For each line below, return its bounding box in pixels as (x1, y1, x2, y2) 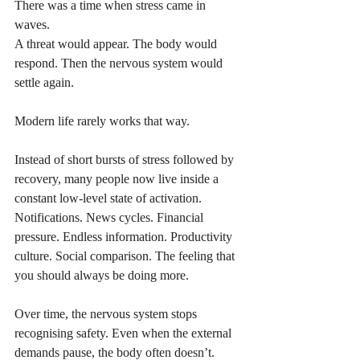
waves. (14, 18, 50, 32)
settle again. (14, 76, 74, 90)
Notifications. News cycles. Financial (14, 211, 207, 225)
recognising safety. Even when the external (14, 326, 235, 341)
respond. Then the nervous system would (14, 56, 226, 71)
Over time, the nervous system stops (14, 307, 200, 321)
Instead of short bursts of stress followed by (14, 153, 237, 167)
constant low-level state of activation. (14, 191, 205, 206)
